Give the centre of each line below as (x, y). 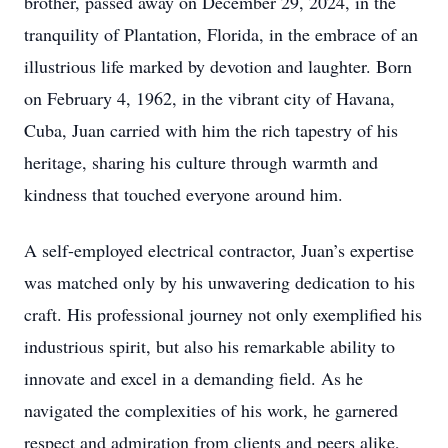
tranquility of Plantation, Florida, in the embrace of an (221, 34)
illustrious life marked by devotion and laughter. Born (218, 66)
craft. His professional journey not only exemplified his (223, 314)
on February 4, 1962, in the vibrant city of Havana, (209, 98)
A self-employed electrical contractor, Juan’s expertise (219, 250)
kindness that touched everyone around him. (183, 194)
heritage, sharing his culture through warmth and (201, 162)
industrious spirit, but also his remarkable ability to (209, 346)
